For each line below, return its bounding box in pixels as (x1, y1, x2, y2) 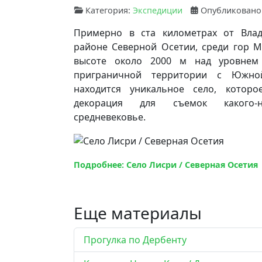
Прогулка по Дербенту (84, 233, 187, 246)
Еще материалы (74, 201, 202, 224)
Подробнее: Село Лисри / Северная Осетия (74, 159, 258, 171)
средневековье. (74, 110, 148, 123)
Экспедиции (133, 4, 182, 16)
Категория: (83, 4, 133, 16)
